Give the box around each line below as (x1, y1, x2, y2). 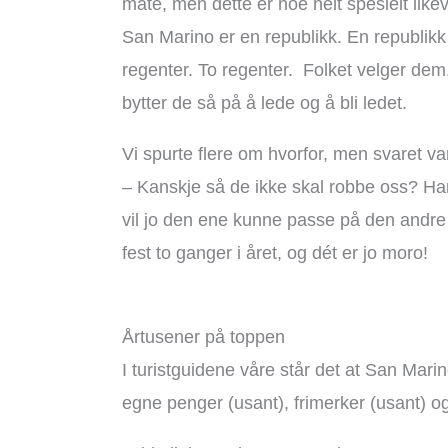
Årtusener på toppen (122, 327, 285, 347)
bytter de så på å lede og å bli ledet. (122, 93, 407, 113)
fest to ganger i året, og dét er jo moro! (122, 243, 428, 263)
